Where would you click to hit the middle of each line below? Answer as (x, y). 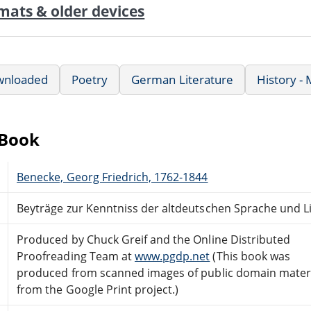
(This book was (250, 256)
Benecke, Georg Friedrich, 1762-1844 (112, 177)
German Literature (182, 79)
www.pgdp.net (172, 256)
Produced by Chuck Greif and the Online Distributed (154, 239)
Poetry (90, 79)
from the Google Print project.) (98, 289)
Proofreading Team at (76, 256)
